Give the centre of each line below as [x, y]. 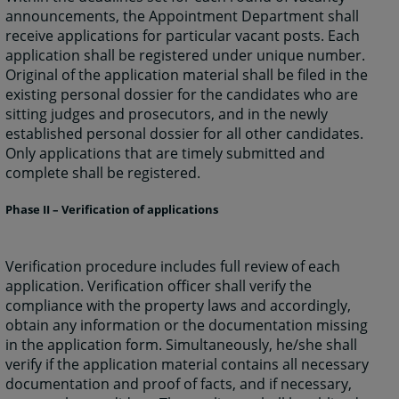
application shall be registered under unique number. [186, 56]
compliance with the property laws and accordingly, [179, 306]
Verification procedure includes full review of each [173, 267]
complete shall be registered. [103, 173]
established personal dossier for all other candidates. [185, 134]
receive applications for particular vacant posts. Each [183, 36]
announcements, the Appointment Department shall [183, 16]
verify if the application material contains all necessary [187, 365]
